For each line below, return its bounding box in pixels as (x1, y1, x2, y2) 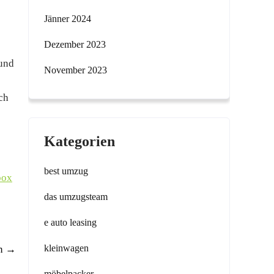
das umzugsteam (44, 191, 108, 202)
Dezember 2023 (44, 39, 106, 50)
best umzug (44, 166, 88, 176)
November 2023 (44, 65, 107, 75)
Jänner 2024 (44, 13, 91, 24)
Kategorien (44, 133, 115, 149)
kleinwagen (44, 243, 89, 253)
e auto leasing (44, 217, 97, 228)
